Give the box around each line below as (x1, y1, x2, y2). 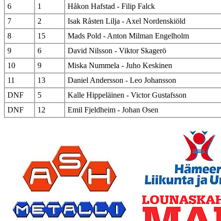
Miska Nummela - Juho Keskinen (68, 61, 172, 70)
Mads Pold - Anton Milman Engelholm (68, 32, 189, 40)
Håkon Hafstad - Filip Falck (68, 2, 155, 11)
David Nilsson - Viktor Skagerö (68, 46, 166, 55)
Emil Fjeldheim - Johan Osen (68, 106, 158, 114)
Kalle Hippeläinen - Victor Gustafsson (68, 91, 186, 100)
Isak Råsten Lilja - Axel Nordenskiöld (68, 17, 185, 26)
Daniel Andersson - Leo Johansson (68, 76, 176, 85)
